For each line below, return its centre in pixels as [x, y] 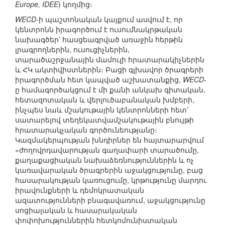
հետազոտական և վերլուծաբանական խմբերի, [105, 100]
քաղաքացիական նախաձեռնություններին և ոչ [104, 160]
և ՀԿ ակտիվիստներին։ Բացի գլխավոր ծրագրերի [109, 70]
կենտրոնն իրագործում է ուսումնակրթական [99, 29]
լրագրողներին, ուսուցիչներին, [72, 49]
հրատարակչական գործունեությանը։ [86, 130]
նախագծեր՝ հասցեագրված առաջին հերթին [99, 39]
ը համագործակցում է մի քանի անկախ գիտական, [110, 90]
